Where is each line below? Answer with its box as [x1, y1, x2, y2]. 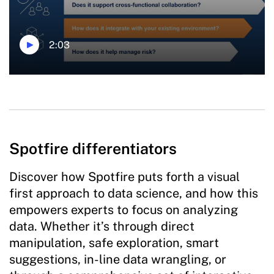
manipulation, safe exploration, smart [9, 235, 219, 251]
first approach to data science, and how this [9, 186, 258, 201]
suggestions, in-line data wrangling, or [9, 252, 226, 267]
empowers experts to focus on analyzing [9, 202, 238, 218]
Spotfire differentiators [9, 139, 177, 158]
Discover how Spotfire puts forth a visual [9, 169, 240, 185]
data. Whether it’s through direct [9, 219, 194, 234]
